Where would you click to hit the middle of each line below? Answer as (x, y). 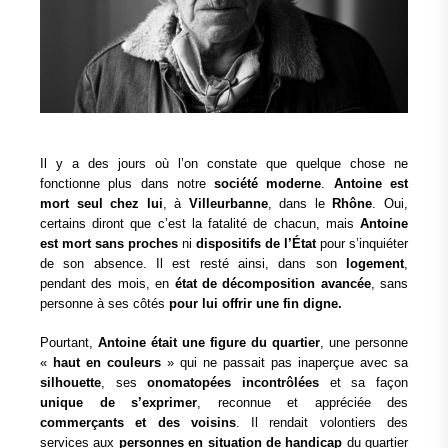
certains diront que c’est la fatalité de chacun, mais (200, 223)
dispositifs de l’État (256, 243)
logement (375, 263)
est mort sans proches (109, 243)
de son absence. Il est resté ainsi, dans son (193, 263)
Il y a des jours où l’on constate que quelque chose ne (224, 163)
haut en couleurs (107, 363)
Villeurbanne (228, 203)
